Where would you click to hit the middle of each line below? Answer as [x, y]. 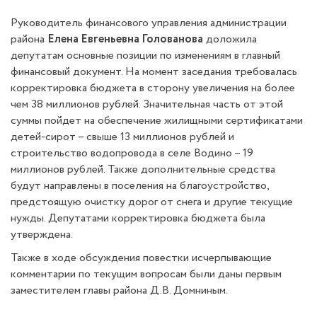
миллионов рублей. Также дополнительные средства [143, 169]
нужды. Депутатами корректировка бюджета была [138, 218]
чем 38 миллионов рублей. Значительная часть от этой [147, 104]
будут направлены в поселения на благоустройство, [140, 186]
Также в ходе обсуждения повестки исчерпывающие [141, 258]
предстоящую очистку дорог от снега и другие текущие [152, 202]
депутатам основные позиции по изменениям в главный [145, 56]
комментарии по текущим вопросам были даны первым [146, 274]
